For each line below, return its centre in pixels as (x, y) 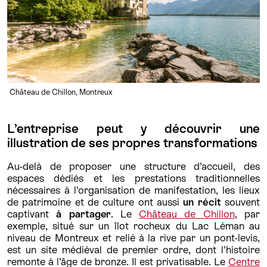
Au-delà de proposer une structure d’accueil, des (133, 167)
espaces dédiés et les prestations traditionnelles (133, 178)
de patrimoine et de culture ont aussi (95, 202)
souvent (240, 202)
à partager (83, 214)
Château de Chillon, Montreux (62, 92)
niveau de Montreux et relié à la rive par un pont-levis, (133, 238)
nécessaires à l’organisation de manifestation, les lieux (133, 190)
